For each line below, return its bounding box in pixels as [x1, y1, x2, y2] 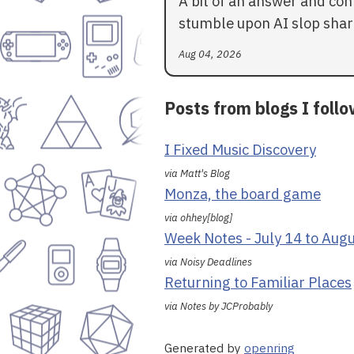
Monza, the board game [164, 184, 321, 204]
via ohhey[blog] [164, 211, 232, 225]
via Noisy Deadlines [164, 255, 252, 269]
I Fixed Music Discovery [164, 140, 316, 160]
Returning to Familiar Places [164, 273, 352, 292]
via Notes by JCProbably [164, 299, 273, 314]
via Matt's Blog [164, 167, 230, 181]
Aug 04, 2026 [179, 47, 242, 61]
